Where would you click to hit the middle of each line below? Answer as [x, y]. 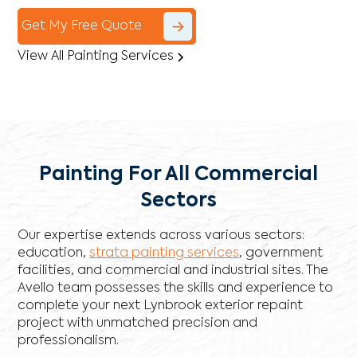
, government [281, 254]
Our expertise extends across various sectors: [161, 236]
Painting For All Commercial [178, 175]
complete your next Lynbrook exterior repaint [161, 306]
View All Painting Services [96, 57]
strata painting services [165, 254]
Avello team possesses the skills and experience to [176, 289]
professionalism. [69, 341]
